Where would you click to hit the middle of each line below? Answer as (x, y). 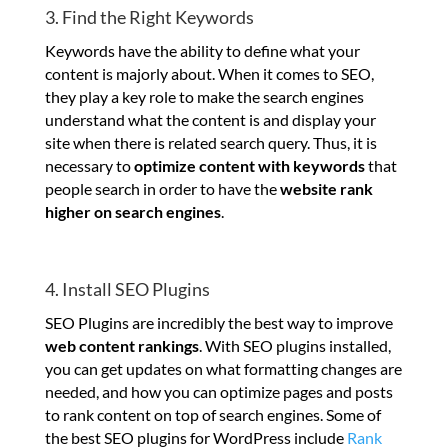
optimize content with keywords (249, 166)
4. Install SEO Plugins (127, 289)
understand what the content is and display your (210, 120)
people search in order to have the (162, 189)
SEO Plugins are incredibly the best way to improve (218, 323)
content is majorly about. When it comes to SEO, (209, 74)
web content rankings (121, 346)
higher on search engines (132, 212)
